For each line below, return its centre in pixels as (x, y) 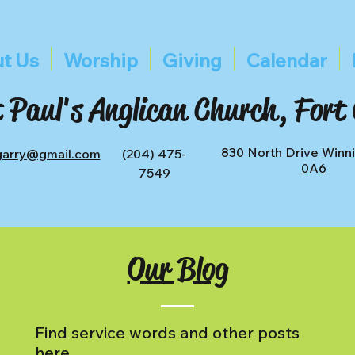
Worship (100, 60)
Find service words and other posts (167, 332)
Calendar (286, 60)
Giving (192, 60)
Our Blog (177, 269)
